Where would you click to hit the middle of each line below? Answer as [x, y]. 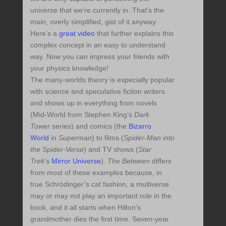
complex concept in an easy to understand [98, 45]
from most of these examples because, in [96, 173]
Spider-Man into [149, 138]
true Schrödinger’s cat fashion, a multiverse [99, 184]
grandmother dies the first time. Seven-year [99, 219]
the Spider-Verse [57, 150]
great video [77, 34]
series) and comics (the [89, 126]
